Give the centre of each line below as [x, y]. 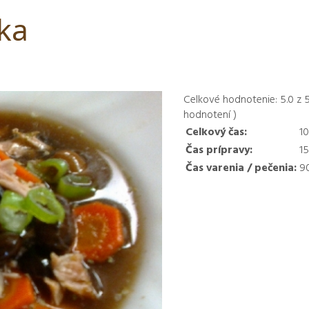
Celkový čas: [217, 131]
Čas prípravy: [219, 149]
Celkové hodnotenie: [231, 99]
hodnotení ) [210, 114]
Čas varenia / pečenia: [241, 167]
